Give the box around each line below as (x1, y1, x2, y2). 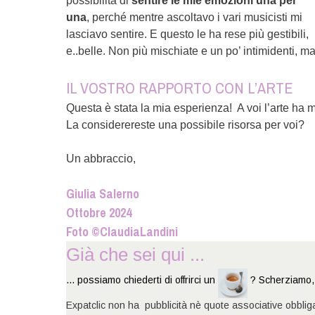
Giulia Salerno (66, 185, 140, 202)
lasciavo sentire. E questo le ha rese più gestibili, (66, 28, 309, 40)
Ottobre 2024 (66, 204, 132, 221)
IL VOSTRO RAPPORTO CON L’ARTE (66, 77, 294, 98)
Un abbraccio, (66, 153, 136, 165)
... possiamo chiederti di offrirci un (66, 274, 219, 286)
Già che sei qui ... (66, 244, 205, 265)
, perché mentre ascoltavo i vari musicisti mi (86, 11, 303, 23)
